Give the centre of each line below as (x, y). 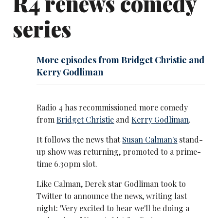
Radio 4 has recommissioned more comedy (112, 107)
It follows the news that (80, 140)
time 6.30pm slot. (67, 164)
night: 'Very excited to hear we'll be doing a (113, 208)
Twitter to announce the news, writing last (112, 196)
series (42, 28)
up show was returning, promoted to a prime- (119, 152)
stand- (190, 140)
